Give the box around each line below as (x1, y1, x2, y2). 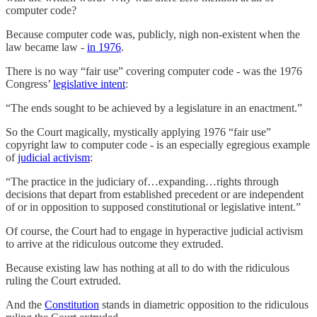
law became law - (6, 40, 87, 53)
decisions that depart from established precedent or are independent (6, 188, 304, 200)
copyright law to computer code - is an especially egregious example (6, 138, 310, 151)
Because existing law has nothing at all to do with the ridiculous (6, 261, 289, 274)
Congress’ (6, 77, 53, 90)
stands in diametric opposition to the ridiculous (99, 298, 309, 311)
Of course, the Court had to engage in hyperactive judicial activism (6, 224, 303, 237)
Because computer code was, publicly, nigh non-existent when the (6, 28, 300, 40)
